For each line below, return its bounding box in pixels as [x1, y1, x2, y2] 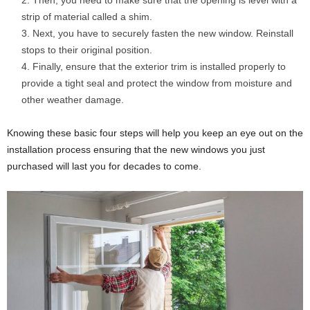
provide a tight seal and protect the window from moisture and [21, 77, 292, 89]
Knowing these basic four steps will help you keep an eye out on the [7, 127, 303, 139]
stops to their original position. [21, 44, 152, 56]
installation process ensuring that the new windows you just [7, 144, 265, 156]
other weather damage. [21, 94, 124, 106]
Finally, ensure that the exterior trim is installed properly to [33, 61, 286, 73]
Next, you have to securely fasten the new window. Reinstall [33, 28, 293, 39]
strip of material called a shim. [21, 11, 152, 23]
